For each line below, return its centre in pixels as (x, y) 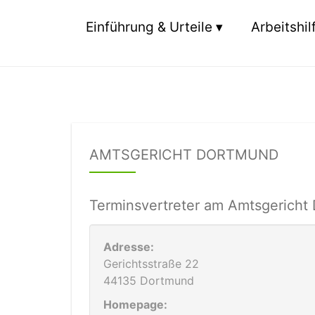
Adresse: (129, 247)
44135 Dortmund (149, 281)
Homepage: (135, 304)
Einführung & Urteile (149, 27)
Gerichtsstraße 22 (151, 264)
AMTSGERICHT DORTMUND (184, 155)
